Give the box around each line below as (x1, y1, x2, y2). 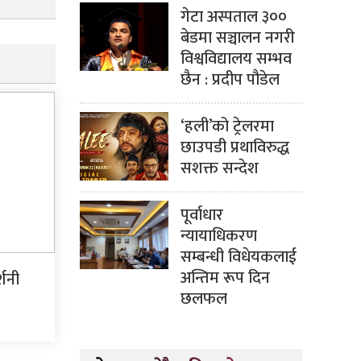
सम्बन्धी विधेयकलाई (180, 243, 297, 271)
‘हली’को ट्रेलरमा (180, 112, 274, 140)
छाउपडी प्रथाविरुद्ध (180, 133, 289, 161)
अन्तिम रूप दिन (180, 263, 270, 292)
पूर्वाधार (180, 201, 223, 229)
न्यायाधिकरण (180, 222, 257, 250)
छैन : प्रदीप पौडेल (180, 65, 280, 93)
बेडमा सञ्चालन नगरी (180, 23, 295, 52)
